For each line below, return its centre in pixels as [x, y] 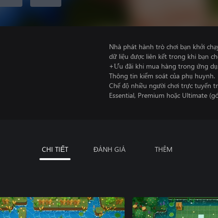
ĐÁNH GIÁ [109, 149]
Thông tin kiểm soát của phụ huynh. [162, 76]
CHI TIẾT [55, 149]
